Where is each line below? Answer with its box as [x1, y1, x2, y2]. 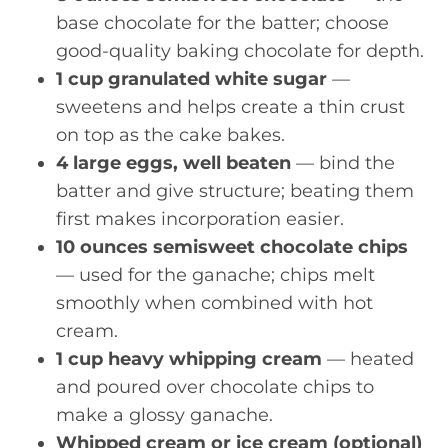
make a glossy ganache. [56, 403, 273, 426]
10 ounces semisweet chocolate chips [56, 235, 408, 258]
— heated [322, 347, 414, 370]
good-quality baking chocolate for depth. [56, 39, 424, 62]
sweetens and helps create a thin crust [56, 95, 405, 118]
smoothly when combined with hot [56, 291, 373, 314]
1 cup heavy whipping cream [56, 347, 322, 370]
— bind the [291, 151, 395, 174]
